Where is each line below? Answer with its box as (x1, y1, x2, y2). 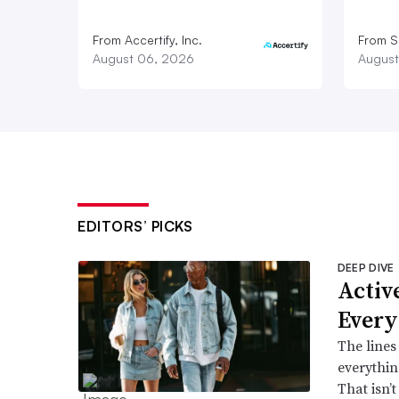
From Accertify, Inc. (93, 32, 202, 48)
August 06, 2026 (93, 51, 194, 67)
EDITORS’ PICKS (77, 217, 192, 236)
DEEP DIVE (337, 261, 395, 275)
